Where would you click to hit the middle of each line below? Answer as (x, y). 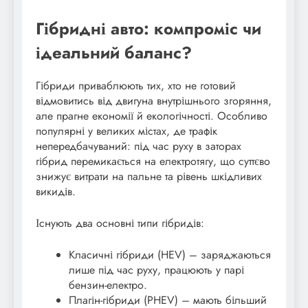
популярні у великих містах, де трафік (126, 131)
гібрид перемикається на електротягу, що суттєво (153, 162)
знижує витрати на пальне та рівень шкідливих (149, 177)
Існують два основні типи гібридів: (120, 223)
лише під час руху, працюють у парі (156, 270)
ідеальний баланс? (114, 53)
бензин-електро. (108, 285)
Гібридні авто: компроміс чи (148, 29)
